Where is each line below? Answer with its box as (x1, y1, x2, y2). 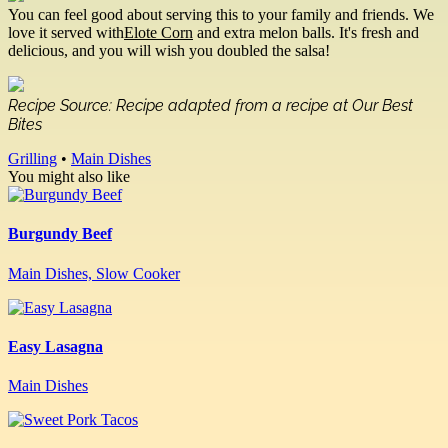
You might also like (8, 168, 130, 186)
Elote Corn (124, 24, 193, 42)
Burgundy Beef (8, 225, 112, 243)
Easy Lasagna (8, 337, 103, 355)
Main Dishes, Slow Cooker (8, 264, 180, 282)
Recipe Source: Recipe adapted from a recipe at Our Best (8, 96, 413, 116)
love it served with (8, 24, 124, 42)
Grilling (8, 150, 57, 168)
